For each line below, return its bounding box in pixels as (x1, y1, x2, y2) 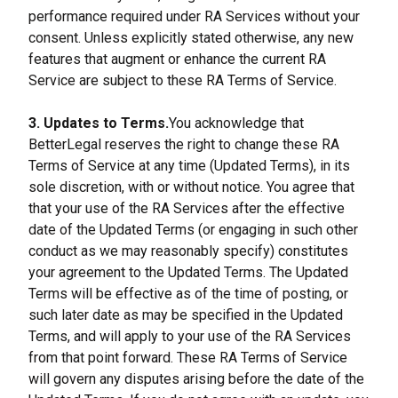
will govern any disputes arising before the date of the (28, 370, 364, 387)
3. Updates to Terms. (28, 115, 169, 131)
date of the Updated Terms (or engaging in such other (28, 221, 358, 238)
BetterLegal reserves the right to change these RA (28, 136, 339, 153)
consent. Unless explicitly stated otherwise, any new (28, 29, 354, 46)
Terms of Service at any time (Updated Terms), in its (28, 157, 350, 174)
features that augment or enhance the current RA (28, 51, 326, 68)
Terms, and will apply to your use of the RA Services (28, 328, 351, 345)
